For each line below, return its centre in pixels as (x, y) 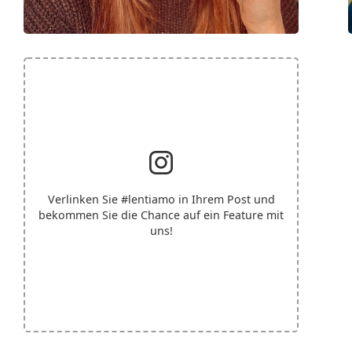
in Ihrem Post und (225, 199)
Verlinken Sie (84, 199)
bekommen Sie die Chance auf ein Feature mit (161, 214)
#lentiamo (148, 199)
